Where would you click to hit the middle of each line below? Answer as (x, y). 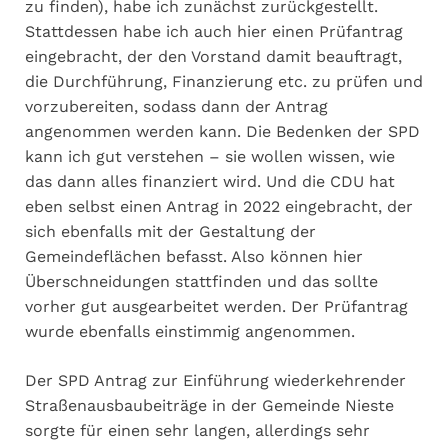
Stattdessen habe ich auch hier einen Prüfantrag (214, 31)
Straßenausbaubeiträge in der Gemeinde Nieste (209, 405)
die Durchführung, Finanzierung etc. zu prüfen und (224, 81)
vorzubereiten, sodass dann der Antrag (176, 106)
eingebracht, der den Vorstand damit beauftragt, (213, 56)
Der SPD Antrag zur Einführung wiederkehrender (215, 380)
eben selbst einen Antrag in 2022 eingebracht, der (219, 206)
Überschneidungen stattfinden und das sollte (201, 281)
